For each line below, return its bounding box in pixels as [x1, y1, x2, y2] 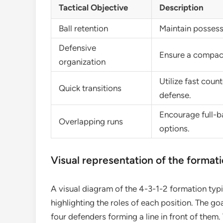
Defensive [59, 43, 96, 53]
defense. [159, 90, 191, 100]
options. [159, 123, 190, 133]
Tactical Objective [59, 2, 128, 12]
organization [59, 57, 106, 67]
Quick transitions [59, 83, 121, 93]
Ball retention [59, 23, 108, 33]
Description [159, 2, 204, 12]
